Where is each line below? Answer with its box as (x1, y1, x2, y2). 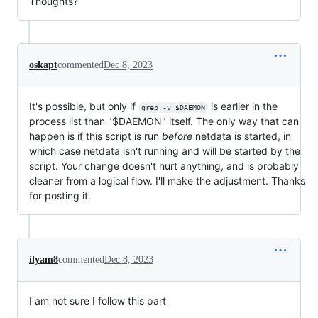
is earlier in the (207, 100, 280, 112)
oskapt (29, 60, 57, 70)
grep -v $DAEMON (141, 104, 205, 111)
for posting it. (29, 190, 91, 202)
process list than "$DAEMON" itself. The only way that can (29, 115, 299, 127)
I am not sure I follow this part (29, 295, 166, 307)
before (162, 130, 192, 142)
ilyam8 (29, 254, 58, 265)
